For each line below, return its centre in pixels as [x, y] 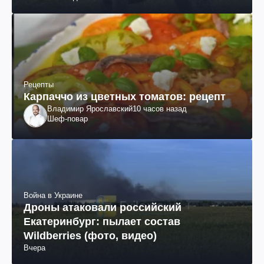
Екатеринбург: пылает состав [102, 222]
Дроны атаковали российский [103, 208]
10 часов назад [160, 108]
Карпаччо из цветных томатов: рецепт [125, 96]
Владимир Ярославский [90, 108]
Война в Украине [53, 196]
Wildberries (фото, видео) [90, 236]
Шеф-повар [67, 118]
